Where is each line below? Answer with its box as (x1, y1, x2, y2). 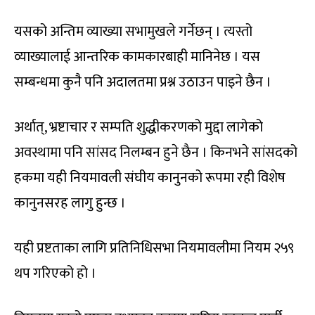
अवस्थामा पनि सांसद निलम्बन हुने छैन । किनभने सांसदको (14, 141, 297, 165)
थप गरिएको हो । (14, 262, 96, 286)
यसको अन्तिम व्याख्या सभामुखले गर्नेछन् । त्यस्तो (14, 20, 252, 44)
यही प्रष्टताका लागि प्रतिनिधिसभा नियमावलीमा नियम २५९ (14, 236, 294, 261)
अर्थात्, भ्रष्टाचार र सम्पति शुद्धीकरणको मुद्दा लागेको (14, 115, 263, 140)
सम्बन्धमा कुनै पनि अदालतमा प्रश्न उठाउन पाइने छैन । (14, 70, 271, 95)
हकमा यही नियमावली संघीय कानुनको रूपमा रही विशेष (14, 166, 285, 191)
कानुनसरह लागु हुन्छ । (14, 191, 126, 216)
